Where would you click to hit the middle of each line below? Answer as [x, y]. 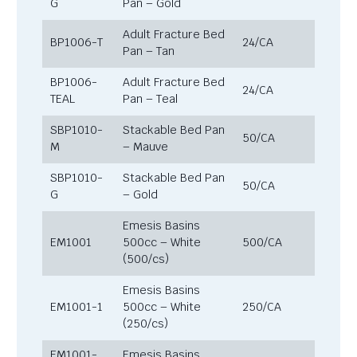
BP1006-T [78, 42]
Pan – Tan [150, 51]
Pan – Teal [152, 99]
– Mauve [147, 147]
